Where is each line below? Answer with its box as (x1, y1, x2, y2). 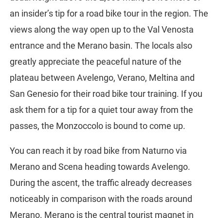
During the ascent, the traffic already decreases (10, 178, 192, 188)
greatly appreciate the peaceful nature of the (10, 56, 182, 67)
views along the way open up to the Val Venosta (10, 24, 194, 35)
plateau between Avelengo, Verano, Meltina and (10, 73, 195, 83)
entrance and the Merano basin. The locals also (10, 40, 192, 51)
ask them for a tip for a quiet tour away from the (10, 105, 193, 115)
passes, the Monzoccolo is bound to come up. (10, 121, 185, 131)
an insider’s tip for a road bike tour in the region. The (10, 8, 208, 19)
